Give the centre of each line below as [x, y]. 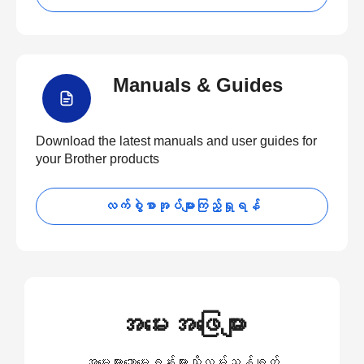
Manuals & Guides [198, 85]
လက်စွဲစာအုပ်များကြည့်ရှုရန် [182, 206]
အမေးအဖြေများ [182, 325]
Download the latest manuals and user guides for [176, 141]
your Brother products [97, 159]
